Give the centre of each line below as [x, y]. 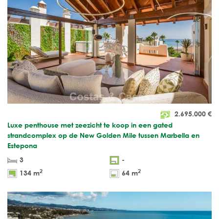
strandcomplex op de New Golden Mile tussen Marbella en [103, 135]
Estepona [22, 145]
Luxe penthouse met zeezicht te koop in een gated [90, 125]
